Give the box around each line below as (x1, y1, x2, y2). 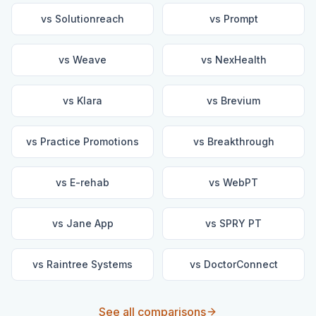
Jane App (66, 217, 114, 229)
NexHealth (214, 54, 267, 66)
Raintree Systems (47, 258, 133, 270)
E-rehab (70, 176, 109, 188)
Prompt (223, 13, 258, 25)
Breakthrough (207, 135, 274, 147)
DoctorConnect (203, 258, 278, 270)
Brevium (221, 95, 260, 107)
